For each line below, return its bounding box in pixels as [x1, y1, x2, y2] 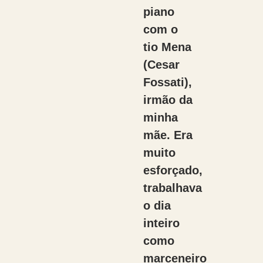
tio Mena [143, 41, 191, 53]
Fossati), [143, 76, 192, 89]
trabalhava [143, 181, 202, 194]
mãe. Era [143, 129, 193, 141]
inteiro [143, 217, 180, 230]
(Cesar [143, 58, 180, 71]
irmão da [143, 93, 193, 106]
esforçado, [143, 164, 203, 177]
